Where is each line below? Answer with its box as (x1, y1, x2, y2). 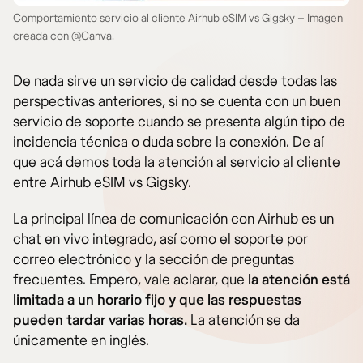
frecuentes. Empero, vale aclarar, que (13, 271, 248, 290)
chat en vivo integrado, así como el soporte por (13, 230, 308, 250)
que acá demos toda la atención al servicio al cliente (13, 153, 340, 173)
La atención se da (187, 311, 300, 331)
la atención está (248, 271, 350, 290)
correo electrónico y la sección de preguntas (13, 250, 294, 270)
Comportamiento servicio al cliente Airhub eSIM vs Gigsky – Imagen (13, 11, 343, 26)
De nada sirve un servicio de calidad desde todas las (13, 72, 337, 92)
